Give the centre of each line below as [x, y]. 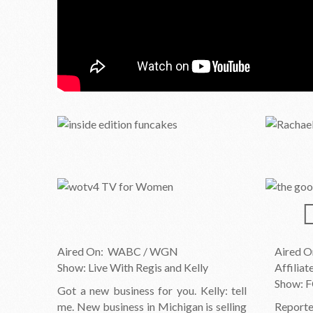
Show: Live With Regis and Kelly [133, 268]
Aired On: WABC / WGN [118, 252]
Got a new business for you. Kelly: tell [152, 291]
